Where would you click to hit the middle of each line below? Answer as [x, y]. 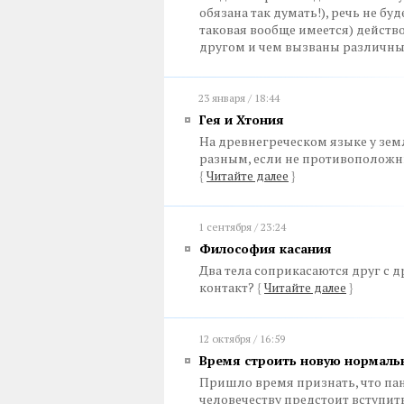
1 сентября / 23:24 [242, 227]
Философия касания [266, 248]
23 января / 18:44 [239, 98]
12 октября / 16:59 [242, 339]
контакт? [228, 287]
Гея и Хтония [242, 119]
